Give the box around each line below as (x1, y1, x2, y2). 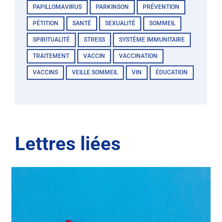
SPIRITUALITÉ (32, 36, 70, 44)
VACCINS (32, 69, 58, 76)
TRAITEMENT (32, 53, 69, 60)
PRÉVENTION (142, 3, 179, 11)
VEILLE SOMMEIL (71, 69, 118, 76)
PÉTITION (32, 20, 58, 27)
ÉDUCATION (155, 69, 188, 76)
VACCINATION (118, 53, 158, 60)
